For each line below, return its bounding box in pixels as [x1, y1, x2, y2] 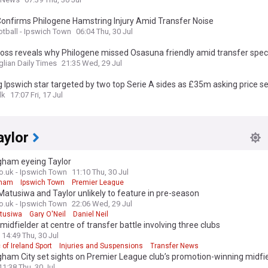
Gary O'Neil [29, 210, 66, 218]
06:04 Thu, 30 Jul [76, 27, 133, 36]
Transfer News [150, 242, 199, 250]
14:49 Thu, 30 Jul [2, 231, 59, 240]
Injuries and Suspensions [59, 242, 143, 250]
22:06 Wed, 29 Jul [72, 199, 132, 208]
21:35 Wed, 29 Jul [62, 59, 122, 68]
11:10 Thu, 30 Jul [72, 167, 129, 176]
